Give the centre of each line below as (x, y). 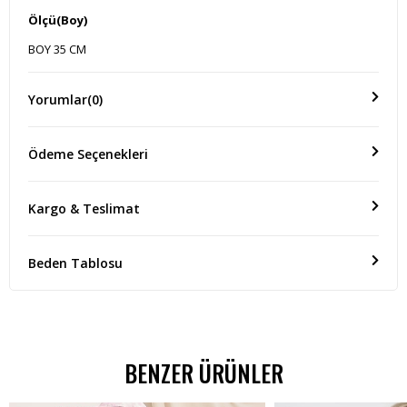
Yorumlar (58, 100)
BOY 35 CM (57, 50)
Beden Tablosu (75, 263)
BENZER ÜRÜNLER (203, 373)
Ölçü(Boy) (58, 20)
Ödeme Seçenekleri (88, 154)
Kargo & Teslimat (84, 209)
